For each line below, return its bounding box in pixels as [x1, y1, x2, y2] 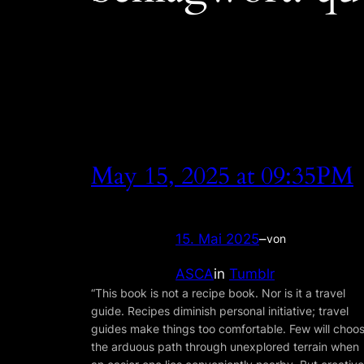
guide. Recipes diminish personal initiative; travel [91, 303, 349, 318]
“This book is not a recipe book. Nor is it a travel [91, 285, 345, 300]
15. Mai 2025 [175, 230, 259, 247]
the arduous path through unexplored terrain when [91, 339, 359, 353]
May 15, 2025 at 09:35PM [91, 159, 353, 193]
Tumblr [229, 265, 275, 282]
